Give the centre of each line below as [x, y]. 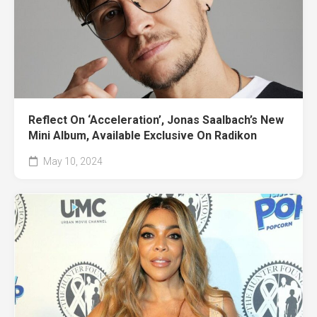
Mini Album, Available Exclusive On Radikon [143, 135]
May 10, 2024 [72, 161]
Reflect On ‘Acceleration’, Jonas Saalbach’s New [156, 120]
